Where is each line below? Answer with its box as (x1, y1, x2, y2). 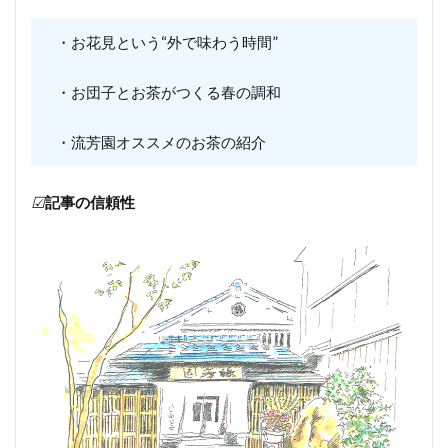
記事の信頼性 (45, 193, 135, 211)
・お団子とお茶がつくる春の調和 (41, 83, 281, 101)
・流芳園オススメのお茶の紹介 (41, 133, 266, 151)
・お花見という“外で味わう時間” (41, 33, 278, 51)
